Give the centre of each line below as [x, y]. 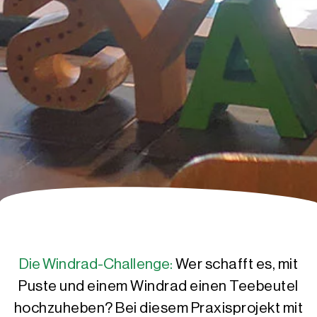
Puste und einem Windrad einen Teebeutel [158, 286]
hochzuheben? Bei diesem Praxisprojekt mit [158, 308]
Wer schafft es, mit [237, 264]
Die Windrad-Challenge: [96, 264]
